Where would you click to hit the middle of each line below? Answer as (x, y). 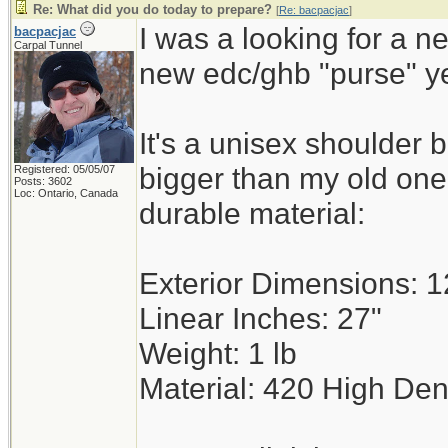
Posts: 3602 (43, 181)
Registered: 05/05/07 (64, 169)
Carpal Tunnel (48, 45)
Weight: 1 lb (218, 353)
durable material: (252, 213)
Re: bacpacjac (314, 10)
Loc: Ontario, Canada (66, 193)
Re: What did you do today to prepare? (152, 9)
